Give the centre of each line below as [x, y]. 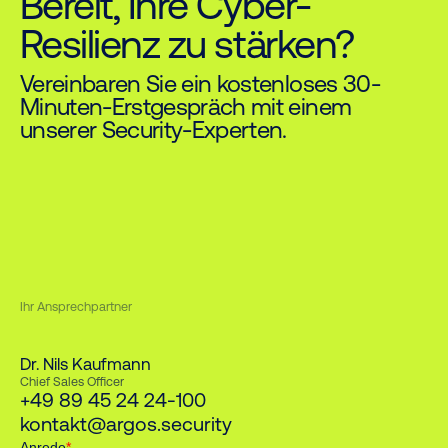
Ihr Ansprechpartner [75, 307]
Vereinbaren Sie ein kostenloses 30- [199, 83]
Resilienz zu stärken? [186, 43]
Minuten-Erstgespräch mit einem [185, 106]
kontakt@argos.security [125, 424]
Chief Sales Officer [71, 381]
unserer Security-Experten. [153, 129]
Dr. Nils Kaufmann [85, 363]
